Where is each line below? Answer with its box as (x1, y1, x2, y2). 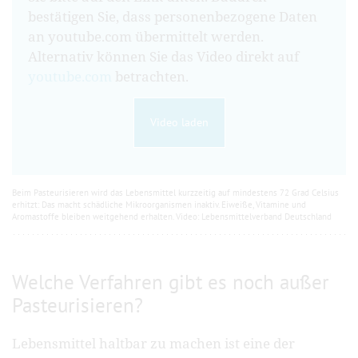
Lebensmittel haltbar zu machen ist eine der (12, 333, 295, 352)
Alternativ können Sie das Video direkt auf (28, 46, 299, 66)
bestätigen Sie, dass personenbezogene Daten (28, 6, 317, 26)
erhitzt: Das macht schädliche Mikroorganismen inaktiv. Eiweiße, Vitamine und (12, 198, 306, 210)
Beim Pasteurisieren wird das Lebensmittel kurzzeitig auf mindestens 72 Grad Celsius (12, 186, 339, 198)
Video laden (149, 114, 209, 129)
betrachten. (112, 66, 189, 86)
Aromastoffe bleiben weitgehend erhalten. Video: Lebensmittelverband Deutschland (12, 210, 332, 222)
